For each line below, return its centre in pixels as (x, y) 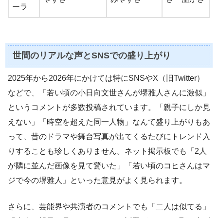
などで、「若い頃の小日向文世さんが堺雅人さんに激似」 (109, 93)
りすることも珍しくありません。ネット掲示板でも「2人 (107, 151)
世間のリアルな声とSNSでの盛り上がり (91, 55)
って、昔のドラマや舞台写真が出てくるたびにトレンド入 (109, 137)
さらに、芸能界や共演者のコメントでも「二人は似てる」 (109, 207)
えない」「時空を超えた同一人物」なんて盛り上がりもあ (109, 122)
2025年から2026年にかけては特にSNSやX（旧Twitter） (106, 78)
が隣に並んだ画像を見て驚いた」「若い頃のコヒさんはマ (109, 166)
